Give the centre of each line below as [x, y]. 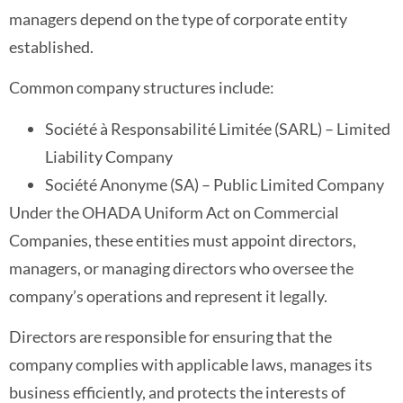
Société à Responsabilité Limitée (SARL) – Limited [218, 128]
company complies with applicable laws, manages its [191, 365]
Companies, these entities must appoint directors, [183, 240]
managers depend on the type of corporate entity [178, 19]
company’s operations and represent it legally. [168, 296]
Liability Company [109, 156]
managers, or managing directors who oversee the [181, 268]
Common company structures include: [142, 88]
